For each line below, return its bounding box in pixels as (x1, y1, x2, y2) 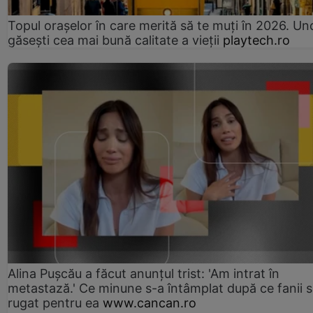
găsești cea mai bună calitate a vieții (8, 33, 219, 48)
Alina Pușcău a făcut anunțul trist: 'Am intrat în (8, 266, 279, 281)
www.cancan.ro (103, 296, 196, 310)
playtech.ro (223, 33, 290, 48)
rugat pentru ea (8, 296, 99, 310)
